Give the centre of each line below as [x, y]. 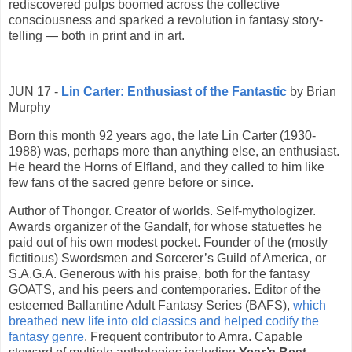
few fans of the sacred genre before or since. [131, 183]
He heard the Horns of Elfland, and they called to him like [167, 167]
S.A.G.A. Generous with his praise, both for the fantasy [159, 274]
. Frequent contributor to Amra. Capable [193, 337]
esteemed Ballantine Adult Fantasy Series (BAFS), [151, 306]
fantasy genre [46, 337]
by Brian [312, 92]
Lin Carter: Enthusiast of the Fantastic [174, 92]
